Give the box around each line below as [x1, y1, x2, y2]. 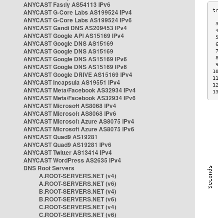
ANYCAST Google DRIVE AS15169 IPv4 [23, 70, 132, 79]
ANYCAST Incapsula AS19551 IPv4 [23, 78, 120, 87]
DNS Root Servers [23, 163, 74, 172]
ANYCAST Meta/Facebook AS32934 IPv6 [23, 93, 136, 102]
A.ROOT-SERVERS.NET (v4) [39, 171, 116, 180]
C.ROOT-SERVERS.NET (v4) [39, 202, 116, 211]
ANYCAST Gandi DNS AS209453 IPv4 [23, 23, 127, 32]
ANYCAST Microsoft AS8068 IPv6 [23, 109, 116, 118]
